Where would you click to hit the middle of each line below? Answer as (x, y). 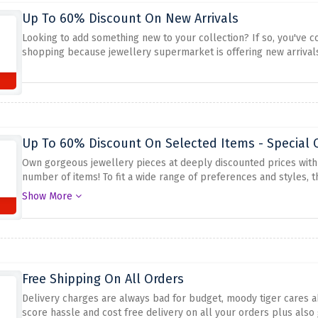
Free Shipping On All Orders (103, 279)
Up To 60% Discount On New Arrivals (130, 18)
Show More (48, 196)
